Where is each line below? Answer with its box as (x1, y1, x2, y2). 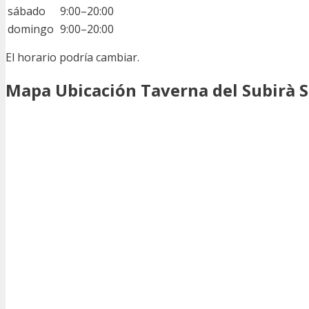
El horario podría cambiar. (6, 50, 139, 66)
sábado (8, 3, 46, 19)
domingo (8, 21, 54, 37)
